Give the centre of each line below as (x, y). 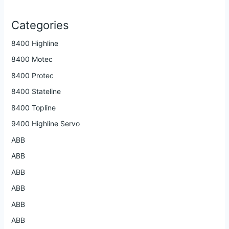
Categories (40, 25)
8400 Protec (32, 75)
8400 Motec (32, 59)
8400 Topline (33, 107)
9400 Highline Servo (45, 124)
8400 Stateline (36, 91)
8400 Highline (35, 43)
